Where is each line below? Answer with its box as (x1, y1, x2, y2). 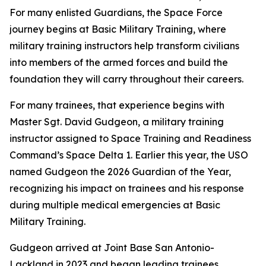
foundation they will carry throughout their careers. (9, 73, 243, 85)
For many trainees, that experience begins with (9, 99, 224, 111)
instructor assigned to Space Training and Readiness (9, 132, 251, 144)
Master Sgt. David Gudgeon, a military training (9, 116, 224, 128)
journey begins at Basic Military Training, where (9, 23, 226, 35)
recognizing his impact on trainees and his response (9, 182, 244, 194)
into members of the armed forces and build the (9, 56, 228, 68)
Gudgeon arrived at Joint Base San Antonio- (9, 242, 214, 254)
